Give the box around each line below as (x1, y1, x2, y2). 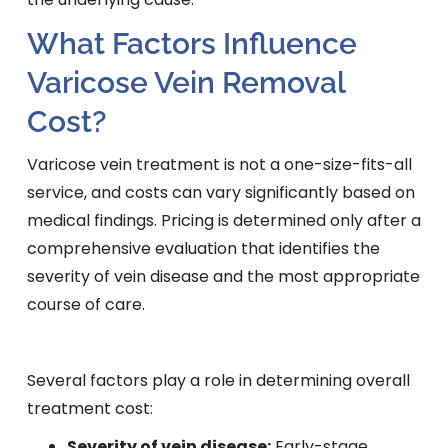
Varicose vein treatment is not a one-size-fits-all (26, 153, 412, 177)
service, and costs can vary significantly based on (26, 181, 415, 205)
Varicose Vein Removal (26, 65, 345, 101)
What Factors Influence (26, 26, 357, 62)
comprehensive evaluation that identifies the (26, 237, 380, 261)
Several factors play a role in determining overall (26, 369, 410, 393)
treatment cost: (26, 397, 153, 421)
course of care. (26, 293, 145, 317)
